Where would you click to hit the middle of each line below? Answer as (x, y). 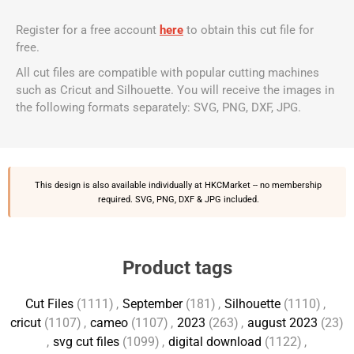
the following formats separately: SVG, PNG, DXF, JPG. (158, 107)
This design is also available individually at (120, 185)
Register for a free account (88, 30)
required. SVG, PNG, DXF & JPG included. (178, 199)
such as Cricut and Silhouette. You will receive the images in (175, 90)
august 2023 (282, 323)
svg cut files (86, 342)
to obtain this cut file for (250, 30)
